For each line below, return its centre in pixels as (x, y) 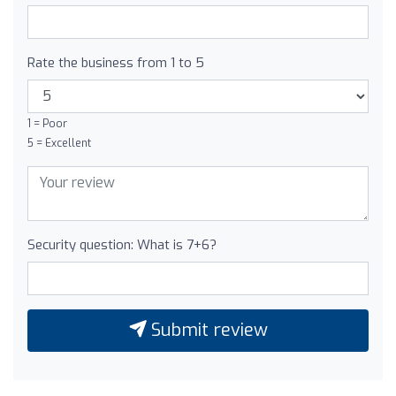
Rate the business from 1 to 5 (116, 62)
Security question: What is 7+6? (122, 244)
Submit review (207, 330)
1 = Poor (47, 123)
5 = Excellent (59, 143)
